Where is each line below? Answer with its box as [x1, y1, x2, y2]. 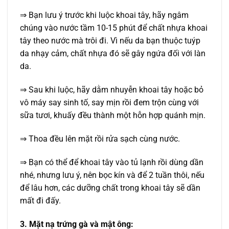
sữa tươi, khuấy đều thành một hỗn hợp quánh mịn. [20, 110, 205, 121]
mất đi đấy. [20, 195, 61, 205]
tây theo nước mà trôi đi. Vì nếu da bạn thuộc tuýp [20, 36, 200, 46]
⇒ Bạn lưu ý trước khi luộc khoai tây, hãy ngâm [20, 10, 189, 20]
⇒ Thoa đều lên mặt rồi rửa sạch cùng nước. [20, 133, 180, 144]
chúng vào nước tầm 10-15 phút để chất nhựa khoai [20, 23, 208, 33]
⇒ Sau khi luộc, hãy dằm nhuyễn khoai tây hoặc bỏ [20, 85, 203, 95]
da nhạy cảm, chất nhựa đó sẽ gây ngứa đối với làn [20, 49, 205, 59]
